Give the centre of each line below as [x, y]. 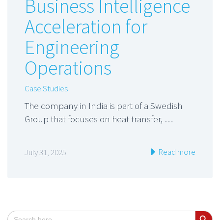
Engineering [72, 47]
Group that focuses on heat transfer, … [99, 119]
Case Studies [46, 88]
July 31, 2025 [45, 152]
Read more [176, 152]
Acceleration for [86, 26]
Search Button [206, 210]
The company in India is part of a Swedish [103, 105]
